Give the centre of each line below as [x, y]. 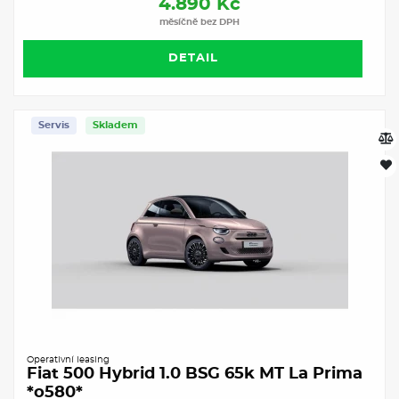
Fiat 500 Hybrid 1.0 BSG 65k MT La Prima [195, 374]
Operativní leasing [68, 359]
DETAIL [193, 58]
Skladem [115, 125]
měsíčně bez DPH [199, 22]
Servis [54, 125]
